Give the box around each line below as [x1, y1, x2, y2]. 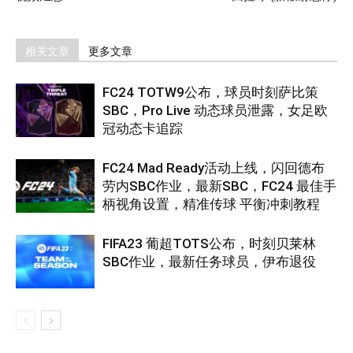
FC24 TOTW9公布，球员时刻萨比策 [102, 84, 318, 100]
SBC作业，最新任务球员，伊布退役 [102, 253, 316, 269]
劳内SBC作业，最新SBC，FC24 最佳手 [102, 177, 336, 194]
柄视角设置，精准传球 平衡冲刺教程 [102, 195, 320, 212]
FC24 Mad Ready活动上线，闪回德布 [102, 159, 325, 176]
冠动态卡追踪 [102, 120, 183, 136]
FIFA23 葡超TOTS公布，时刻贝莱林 [102, 235, 316, 251]
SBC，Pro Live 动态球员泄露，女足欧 [102, 102, 328, 118]
